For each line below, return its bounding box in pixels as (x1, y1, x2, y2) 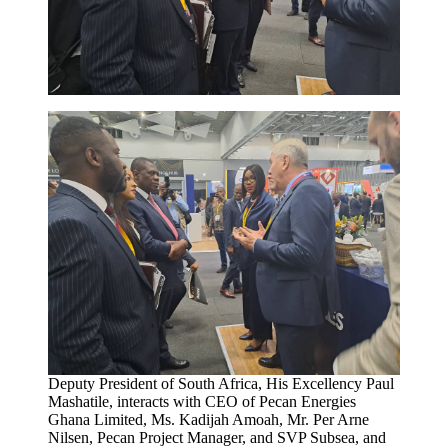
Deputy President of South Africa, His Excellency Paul (48, 374, 394, 392)
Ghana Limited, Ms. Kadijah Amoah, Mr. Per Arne (48, 410, 369, 428)
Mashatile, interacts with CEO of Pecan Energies (48, 392, 356, 410)
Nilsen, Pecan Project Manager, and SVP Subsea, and (48, 428, 386, 446)
